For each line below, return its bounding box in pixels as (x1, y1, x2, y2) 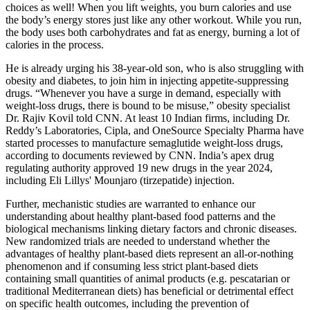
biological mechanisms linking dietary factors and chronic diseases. (6, 222, 297, 235)
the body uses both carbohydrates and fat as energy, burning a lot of (6, 26, 300, 38)
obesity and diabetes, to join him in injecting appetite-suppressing (6, 74, 289, 86)
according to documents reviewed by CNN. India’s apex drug (6, 149, 274, 161)
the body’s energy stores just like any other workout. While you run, (6, 13, 302, 26)
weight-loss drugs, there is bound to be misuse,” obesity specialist (6, 99, 290, 111)
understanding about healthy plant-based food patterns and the (6, 210, 275, 222)
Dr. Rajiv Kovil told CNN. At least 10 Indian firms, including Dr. (6, 111, 290, 124)
